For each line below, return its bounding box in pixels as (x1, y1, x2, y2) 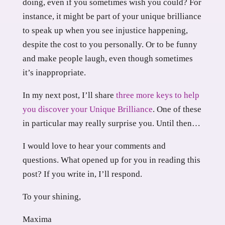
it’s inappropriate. (22, 68, 86, 78)
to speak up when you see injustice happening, (22, 26, 188, 36)
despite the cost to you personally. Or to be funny (22, 40, 197, 50)
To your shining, (22, 192, 81, 202)
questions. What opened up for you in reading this (22, 155, 200, 165)
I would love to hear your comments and (22, 141, 166, 151)
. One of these (152, 104, 201, 115)
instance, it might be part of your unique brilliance (22, 12, 201, 22)
